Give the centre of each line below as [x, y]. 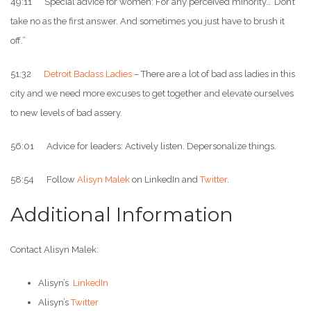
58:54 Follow [44, 180]
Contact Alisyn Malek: [54, 250]
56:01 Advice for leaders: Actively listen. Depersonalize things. [143, 146]
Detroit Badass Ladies [88, 74]
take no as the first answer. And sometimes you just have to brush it [148, 22]
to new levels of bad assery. [66, 113]
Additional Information [122, 215]
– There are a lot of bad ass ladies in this [213, 74]
